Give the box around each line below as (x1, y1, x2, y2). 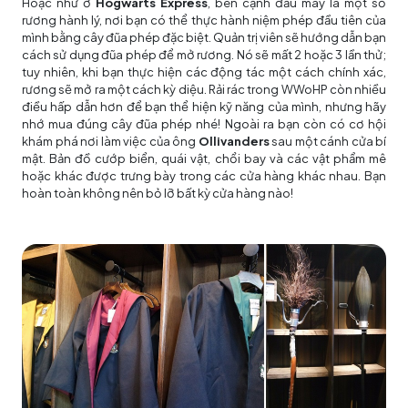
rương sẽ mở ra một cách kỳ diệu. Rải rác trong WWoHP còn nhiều (22, 81, 386, 97)
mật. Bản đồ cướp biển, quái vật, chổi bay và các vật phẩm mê (22, 150, 386, 166)
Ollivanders (198, 133, 270, 148)
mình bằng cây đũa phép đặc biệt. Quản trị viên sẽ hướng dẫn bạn (22, 29, 386, 45)
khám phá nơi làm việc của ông (22, 133, 199, 148)
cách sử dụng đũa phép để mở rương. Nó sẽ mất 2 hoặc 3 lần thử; (22, 46, 386, 62)
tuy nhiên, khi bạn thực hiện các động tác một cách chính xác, (22, 64, 386, 79)
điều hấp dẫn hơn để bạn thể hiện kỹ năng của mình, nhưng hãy (22, 98, 386, 114)
